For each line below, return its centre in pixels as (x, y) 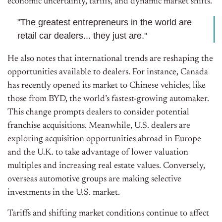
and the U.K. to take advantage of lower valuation (98, 153)
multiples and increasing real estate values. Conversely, (106, 166)
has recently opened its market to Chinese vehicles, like (107, 86)
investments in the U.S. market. (64, 193)
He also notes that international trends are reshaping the (110, 59)
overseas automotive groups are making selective (94, 180)
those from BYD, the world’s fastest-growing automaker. (108, 99)
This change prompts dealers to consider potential (98, 113)
